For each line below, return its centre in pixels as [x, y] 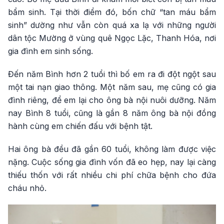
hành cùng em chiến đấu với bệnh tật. [80, 126]
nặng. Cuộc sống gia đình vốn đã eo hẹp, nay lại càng [112, 162]
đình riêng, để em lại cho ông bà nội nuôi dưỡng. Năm [112, 100]
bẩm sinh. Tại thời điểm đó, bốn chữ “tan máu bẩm [112, 12]
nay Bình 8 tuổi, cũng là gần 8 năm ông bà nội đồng [112, 113]
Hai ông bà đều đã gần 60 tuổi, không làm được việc [112, 149]
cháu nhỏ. [27, 188]
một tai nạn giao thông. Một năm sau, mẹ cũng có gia [112, 87]
